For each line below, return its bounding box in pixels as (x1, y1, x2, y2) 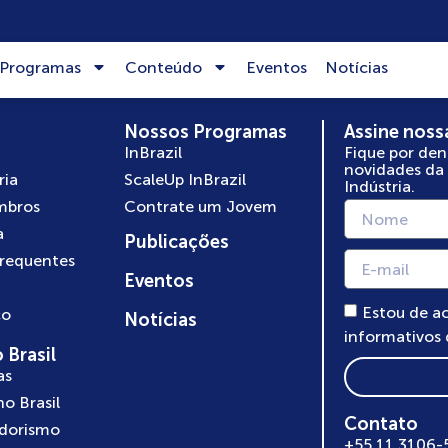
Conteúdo (125, 57, 203, 77)
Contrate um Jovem (123, 197, 277, 216)
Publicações (123, 231, 229, 253)
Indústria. (344, 177, 416, 196)
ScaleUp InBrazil (123, 170, 246, 189)
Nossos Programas (123, 121, 287, 143)
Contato (344, 413, 419, 436)
